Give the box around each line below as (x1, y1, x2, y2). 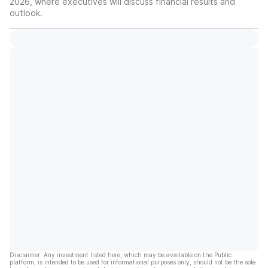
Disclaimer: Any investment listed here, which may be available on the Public (10, 251, 232, 258)
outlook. (10, 8, 42, 18)
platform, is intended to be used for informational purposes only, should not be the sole (10, 258, 255, 266)
